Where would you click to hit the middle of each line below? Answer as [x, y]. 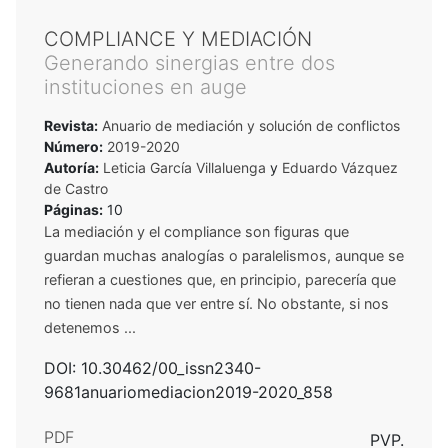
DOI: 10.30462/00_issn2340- [152, 367]
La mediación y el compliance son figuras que [196, 231]
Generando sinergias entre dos [189, 62]
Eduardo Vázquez [340, 167]
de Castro [76, 188]
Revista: [71, 125]
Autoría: [71, 167]
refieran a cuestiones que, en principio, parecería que [220, 279]
